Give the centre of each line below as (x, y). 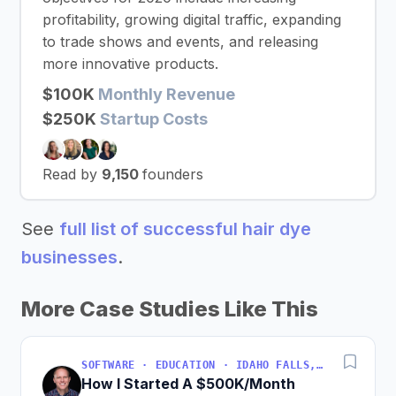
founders (173, 174)
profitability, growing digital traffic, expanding (192, 19)
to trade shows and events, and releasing (180, 42)
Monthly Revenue (167, 94)
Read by (72, 174)
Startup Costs (154, 119)
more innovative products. (130, 64)
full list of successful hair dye (185, 229)
